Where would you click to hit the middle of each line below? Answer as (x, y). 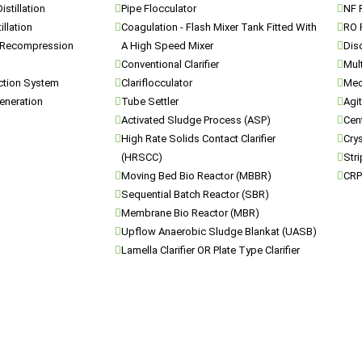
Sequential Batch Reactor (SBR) (195, 194)
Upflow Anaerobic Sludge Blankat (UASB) (219, 232)
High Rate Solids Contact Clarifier (198, 139)
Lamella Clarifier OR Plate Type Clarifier (210, 250)
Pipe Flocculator (159, 8)
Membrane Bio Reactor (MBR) (190, 213)
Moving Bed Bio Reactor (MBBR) (196, 176)
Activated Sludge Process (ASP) (196, 120)
